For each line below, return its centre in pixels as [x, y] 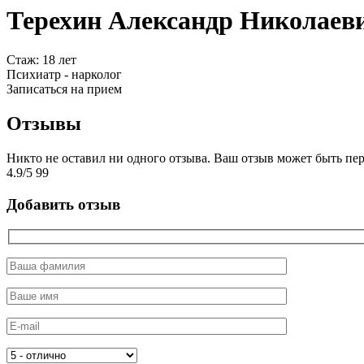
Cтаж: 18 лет [41, 60]
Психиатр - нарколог [64, 75]
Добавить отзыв [63, 204]
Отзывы [44, 124]
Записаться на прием [64, 89]
